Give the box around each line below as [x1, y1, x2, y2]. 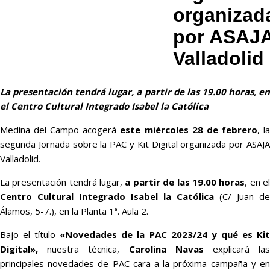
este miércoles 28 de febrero [120, 124, 257, 136]
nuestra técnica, [38, 243, 129, 256]
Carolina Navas [128, 243, 204, 256]
